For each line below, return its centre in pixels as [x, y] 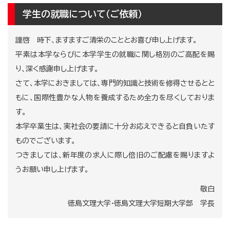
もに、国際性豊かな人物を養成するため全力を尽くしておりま [115, 98]
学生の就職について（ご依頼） [82, 14]
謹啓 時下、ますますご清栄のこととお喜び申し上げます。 [106, 40]
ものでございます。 [45, 141]
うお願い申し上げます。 [52, 169]
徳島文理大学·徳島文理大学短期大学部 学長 [141, 203]
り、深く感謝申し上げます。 [57, 69]
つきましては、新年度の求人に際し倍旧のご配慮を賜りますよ [115, 155]
